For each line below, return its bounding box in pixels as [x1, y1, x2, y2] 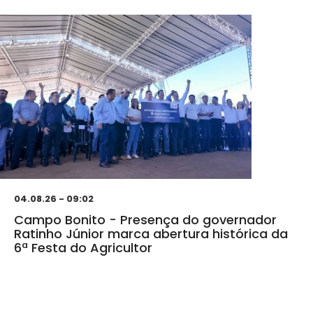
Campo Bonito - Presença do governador [14, 211, 277, 229]
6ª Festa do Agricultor [14, 239, 152, 257]
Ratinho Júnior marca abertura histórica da [14, 225, 288, 243]
